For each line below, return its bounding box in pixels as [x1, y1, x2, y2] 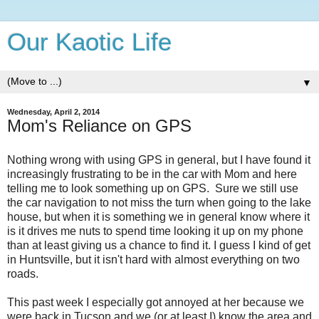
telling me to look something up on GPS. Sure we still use [7, 182, 298, 194]
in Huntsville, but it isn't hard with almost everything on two [7, 253, 300, 266]
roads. [7, 267, 38, 280]
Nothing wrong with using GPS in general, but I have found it [7, 153, 310, 166]
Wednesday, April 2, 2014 [7, 108, 100, 116]
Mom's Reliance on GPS [7, 116, 192, 135]
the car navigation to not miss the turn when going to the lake [7, 196, 311, 209]
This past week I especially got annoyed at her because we [7, 296, 304, 308]
